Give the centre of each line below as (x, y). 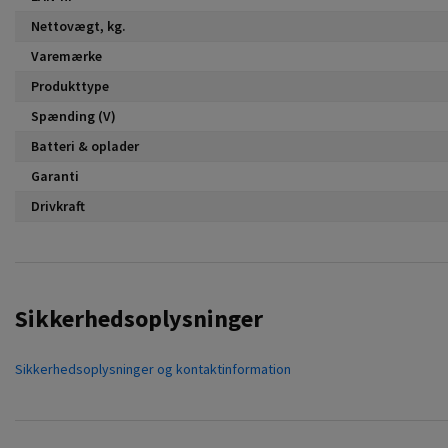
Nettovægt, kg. (78, 25)
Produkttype (70, 85)
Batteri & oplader (85, 145)
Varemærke (66, 55)
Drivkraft (58, 205)
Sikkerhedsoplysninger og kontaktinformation (153, 368)
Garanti (55, 175)
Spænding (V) (73, 115)
